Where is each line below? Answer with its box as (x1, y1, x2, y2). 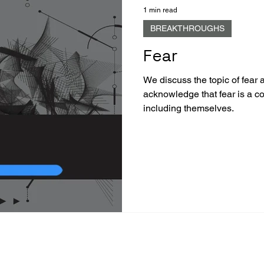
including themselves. (143, 102, 234, 114)
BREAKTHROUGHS (150, 23, 225, 33)
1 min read (143, 5, 177, 14)
